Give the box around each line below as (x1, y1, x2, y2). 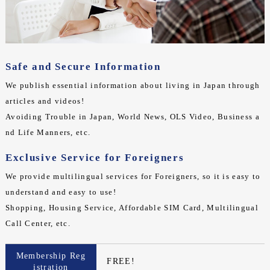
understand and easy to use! (5, 187, 117, 197)
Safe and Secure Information (5, 61, 161, 73)
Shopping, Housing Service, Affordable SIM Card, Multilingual (5, 203, 259, 213)
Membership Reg (16, 251, 86, 261)
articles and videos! (5, 96, 84, 106)
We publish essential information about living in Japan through (5, 81, 260, 90)
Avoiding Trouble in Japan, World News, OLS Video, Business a (5, 112, 260, 122)
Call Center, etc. (5, 219, 71, 228)
